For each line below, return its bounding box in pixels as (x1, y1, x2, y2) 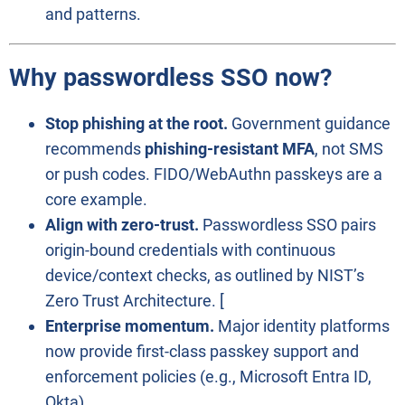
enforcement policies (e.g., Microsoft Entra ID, (45, 366, 372, 386)
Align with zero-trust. (45, 214, 199, 234)
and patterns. (45, 4, 141, 24)
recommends (45, 138, 145, 158)
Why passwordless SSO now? (9, 63, 332, 93)
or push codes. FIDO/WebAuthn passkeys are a (45, 164, 382, 184)
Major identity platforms (214, 316, 390, 335)
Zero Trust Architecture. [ (45, 290, 224, 310)
